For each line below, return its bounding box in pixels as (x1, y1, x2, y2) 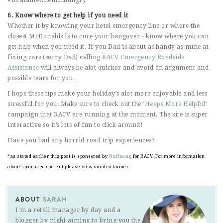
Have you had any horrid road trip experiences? (7, 136, 155, 144)
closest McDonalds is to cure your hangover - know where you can (7, 32, 209, 40)
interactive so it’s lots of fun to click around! (7, 121, 143, 128)
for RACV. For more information (131, 153, 205, 159)
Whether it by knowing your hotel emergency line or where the (7, 22, 200, 29)
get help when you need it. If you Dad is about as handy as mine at (7, 43, 209, 50)
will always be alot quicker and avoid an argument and (40, 64, 209, 71)
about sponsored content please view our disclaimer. (7, 164, 130, 169)
